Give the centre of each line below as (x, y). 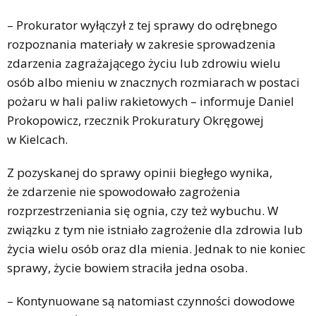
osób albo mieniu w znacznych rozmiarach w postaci (153, 82)
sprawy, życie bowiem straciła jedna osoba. (127, 267)
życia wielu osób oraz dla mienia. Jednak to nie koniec (156, 248)
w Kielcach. (37, 139)
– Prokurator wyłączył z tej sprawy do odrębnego (142, 25)
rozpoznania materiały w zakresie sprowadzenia (141, 44)
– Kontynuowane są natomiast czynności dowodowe (151, 300)
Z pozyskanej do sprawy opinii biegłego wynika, (140, 172)
